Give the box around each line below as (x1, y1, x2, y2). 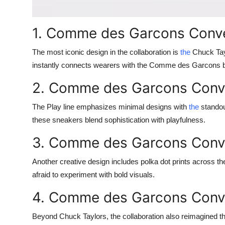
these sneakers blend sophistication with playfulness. (32, 115, 205, 124)
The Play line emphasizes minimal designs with (32, 102, 189, 111)
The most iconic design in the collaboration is (32, 47, 180, 56)
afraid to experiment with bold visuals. (32, 170, 155, 179)
